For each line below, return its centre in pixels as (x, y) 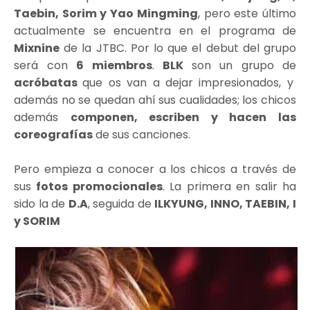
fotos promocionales (99, 187)
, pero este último (247, 14)
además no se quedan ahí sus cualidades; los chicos (155, 100)
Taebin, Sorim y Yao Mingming (106, 14)
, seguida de (121, 204)
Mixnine (37, 48)
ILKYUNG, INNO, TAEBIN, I (226, 204)
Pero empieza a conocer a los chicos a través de (155, 170)
